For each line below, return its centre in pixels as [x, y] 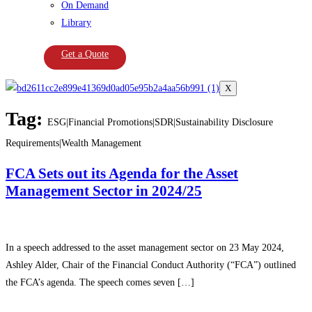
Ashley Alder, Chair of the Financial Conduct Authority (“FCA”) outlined [151, 265]
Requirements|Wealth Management [73, 143]
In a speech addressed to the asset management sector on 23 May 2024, [145, 247]
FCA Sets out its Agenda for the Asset [122, 173]
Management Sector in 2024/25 [104, 190]
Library [76, 23]
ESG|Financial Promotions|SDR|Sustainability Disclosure [160, 122]
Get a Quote [85, 54]
